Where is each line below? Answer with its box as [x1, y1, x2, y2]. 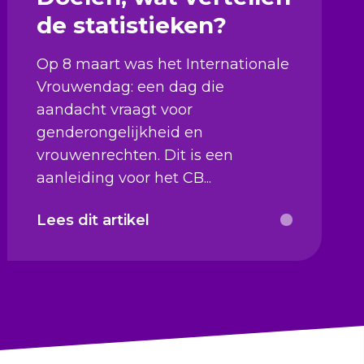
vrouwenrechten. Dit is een [37, 145, 234, 164]
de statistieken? [37, 11, 227, 39]
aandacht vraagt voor [37, 100, 193, 119]
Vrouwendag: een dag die [37, 77, 225, 96]
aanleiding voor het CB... [37, 168, 212, 187]
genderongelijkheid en [37, 123, 204, 141]
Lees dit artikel [37, 210, 150, 229]
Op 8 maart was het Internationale [37, 54, 290, 73]
